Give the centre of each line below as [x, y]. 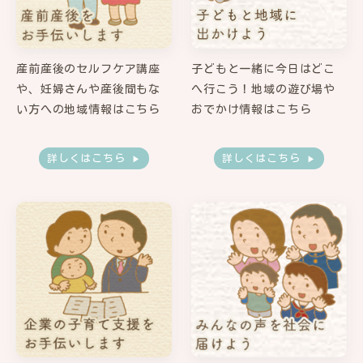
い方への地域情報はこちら [89, 109]
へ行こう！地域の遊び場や [264, 89]
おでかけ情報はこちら [252, 109]
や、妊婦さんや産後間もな [89, 89]
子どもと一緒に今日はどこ [264, 68]
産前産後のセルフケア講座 [89, 68]
